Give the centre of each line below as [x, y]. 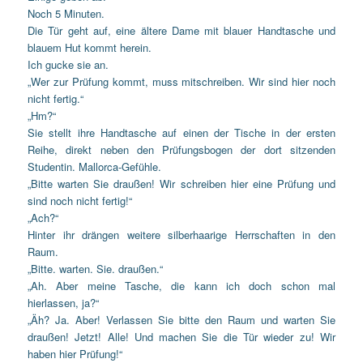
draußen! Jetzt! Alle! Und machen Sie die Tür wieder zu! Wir [181, 336]
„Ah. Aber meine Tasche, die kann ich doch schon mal [181, 285]
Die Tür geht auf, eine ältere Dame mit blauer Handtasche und [181, 30]
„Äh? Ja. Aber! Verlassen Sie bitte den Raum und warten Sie [181, 319]
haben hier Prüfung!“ [75, 353]
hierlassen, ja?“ [64, 302]
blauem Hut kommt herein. [90, 47]
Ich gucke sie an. [68, 64]
